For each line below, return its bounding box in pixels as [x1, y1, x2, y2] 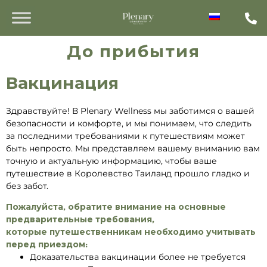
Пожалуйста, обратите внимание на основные [6, 201, 226, 213]
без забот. [6, 181, 48, 191]
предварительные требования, [6, 214, 154, 225]
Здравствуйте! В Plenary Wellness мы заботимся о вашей [6, 105, 254, 116]
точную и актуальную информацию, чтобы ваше [6, 156, 217, 166]
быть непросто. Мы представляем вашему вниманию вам [6, 143, 260, 154]
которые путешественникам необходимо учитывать [6, 226, 256, 238]
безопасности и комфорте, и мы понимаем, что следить [6, 118, 252, 129]
